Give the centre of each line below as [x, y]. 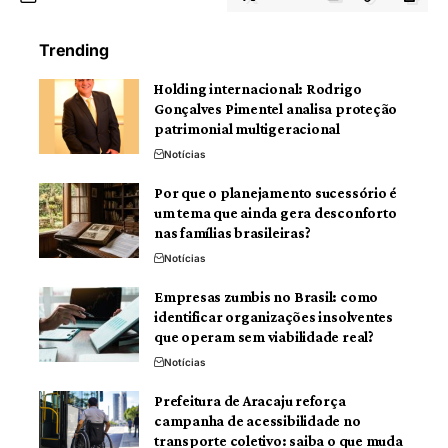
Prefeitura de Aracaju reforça [250, 400]
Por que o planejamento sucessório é [276, 192]
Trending [74, 49]
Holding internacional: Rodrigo [258, 88]
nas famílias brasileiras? [235, 232]
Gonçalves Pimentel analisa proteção [276, 108]
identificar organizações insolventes [274, 316]
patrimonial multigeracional [248, 128]
